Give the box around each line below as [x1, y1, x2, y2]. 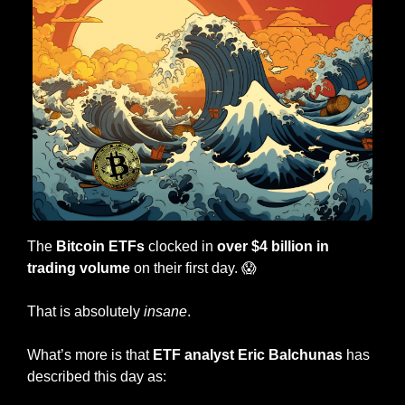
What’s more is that [27, 346, 153, 363]
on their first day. [130, 259, 241, 276]
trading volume [27, 259, 130, 276]
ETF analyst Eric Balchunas [153, 346, 343, 363]
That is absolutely [27, 303, 144, 319]
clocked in [145, 238, 217, 254]
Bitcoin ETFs [56, 238, 145, 254]
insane [144, 303, 187, 319]
